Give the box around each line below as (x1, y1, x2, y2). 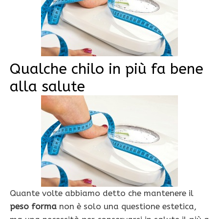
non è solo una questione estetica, (57, 201, 197, 212)
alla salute (10, 78, 85, 96)
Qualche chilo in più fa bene (10, 60, 203, 78)
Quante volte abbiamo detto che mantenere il (10, 188, 194, 198)
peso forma (10, 201, 57, 212)
